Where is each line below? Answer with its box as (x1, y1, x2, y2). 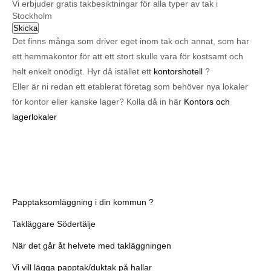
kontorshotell (154, 67, 203, 76)
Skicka (13, 24, 38, 33)
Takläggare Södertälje (12, 219, 96, 229)
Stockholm (12, 11, 52, 21)
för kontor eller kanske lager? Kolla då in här (12, 97, 184, 106)
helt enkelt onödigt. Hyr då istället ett (12, 67, 154, 76)
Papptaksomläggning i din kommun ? (12, 197, 154, 207)
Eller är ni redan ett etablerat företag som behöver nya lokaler (12, 82, 248, 91)
